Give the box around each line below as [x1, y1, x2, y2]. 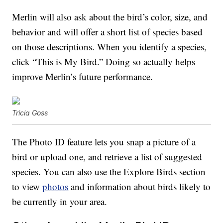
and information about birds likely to [68, 180, 211, 193]
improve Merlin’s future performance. [12, 70, 153, 83]
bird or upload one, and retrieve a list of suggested [12, 150, 203, 163]
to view [12, 180, 43, 193]
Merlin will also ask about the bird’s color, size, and [12, 10, 208, 23]
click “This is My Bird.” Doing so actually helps [12, 55, 196, 68]
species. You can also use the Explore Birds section [12, 165, 206, 178]
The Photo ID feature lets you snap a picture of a [12, 135, 196, 148]
